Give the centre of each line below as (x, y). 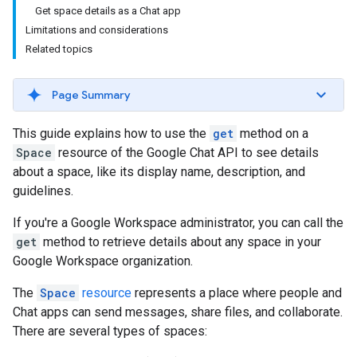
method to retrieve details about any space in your (180, 242)
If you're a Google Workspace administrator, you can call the (178, 223)
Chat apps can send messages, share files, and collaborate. (178, 312)
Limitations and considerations (97, 30)
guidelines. (43, 191)
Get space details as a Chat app (108, 11)
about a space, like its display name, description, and (159, 172)
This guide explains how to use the (111, 133)
